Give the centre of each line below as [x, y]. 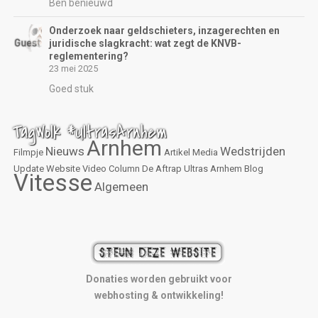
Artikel [177, 152]
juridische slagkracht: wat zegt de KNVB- [146, 43]
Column [125, 168]
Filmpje [29, 152]
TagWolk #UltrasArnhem [90, 132]
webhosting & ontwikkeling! [159, 295]
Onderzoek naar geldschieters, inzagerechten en [165, 30]
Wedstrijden [253, 151]
